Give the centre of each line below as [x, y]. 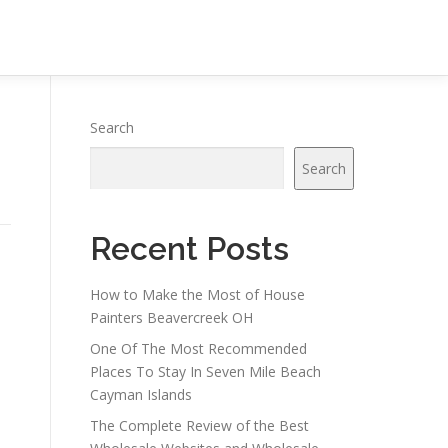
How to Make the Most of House [197, 294]
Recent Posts [189, 248]
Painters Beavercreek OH [171, 317]
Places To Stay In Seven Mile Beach [205, 371]
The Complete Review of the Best [199, 425]
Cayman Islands [141, 394]
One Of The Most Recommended [198, 348]
